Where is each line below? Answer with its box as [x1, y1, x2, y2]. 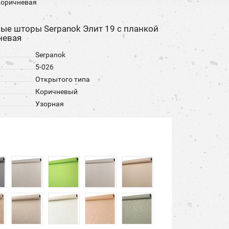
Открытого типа [35, 75, 90, 83]
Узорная [35, 100, 64, 108]
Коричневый [35, 87, 78, 96]
